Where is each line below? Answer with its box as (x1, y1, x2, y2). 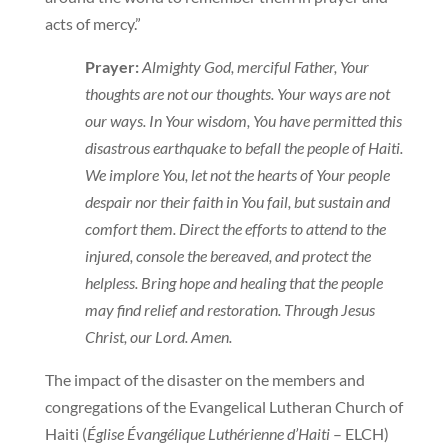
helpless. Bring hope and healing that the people (84, 273, 383, 293)
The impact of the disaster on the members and (44, 370, 365, 390)
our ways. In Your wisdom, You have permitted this (84, 111, 402, 131)
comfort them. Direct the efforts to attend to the (84, 219, 386, 239)
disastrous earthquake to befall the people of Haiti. (84, 138, 403, 158)
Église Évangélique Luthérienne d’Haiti (86, 424, 333, 444)
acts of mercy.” (44, 14, 141, 34)
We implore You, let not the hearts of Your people (84, 165, 390, 185)
